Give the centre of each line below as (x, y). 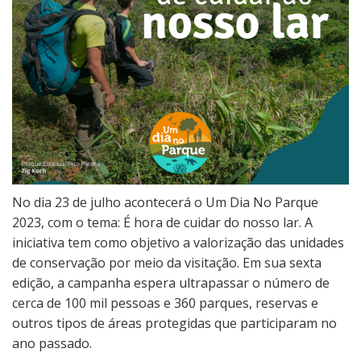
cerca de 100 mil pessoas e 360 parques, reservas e (165, 303)
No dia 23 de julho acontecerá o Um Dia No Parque (165, 202)
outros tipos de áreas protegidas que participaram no (174, 323)
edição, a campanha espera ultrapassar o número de (171, 283)
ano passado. (52, 343)
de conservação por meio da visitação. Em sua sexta (167, 263)
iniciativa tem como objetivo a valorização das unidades (178, 243)
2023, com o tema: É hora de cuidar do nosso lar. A (162, 222)
